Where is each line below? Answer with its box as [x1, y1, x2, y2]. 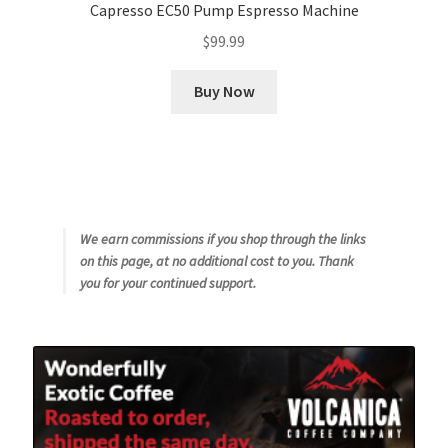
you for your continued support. [79, 274, 256, 293]
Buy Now [193, 81, 255, 102]
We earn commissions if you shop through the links [79, 230, 366, 249]
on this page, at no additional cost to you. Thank [79, 252, 354, 271]
